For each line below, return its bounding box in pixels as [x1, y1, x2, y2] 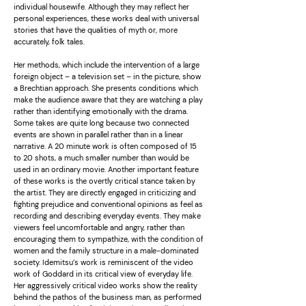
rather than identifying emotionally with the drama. [14, 107, 188, 116]
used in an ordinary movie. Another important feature [14, 165, 199, 174]
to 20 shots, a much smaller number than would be [14, 153, 189, 163]
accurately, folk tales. [14, 37, 85, 46]
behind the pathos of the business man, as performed [14, 292, 201, 302]
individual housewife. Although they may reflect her [14, 2, 189, 12]
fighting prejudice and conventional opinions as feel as [14, 199, 203, 209]
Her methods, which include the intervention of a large [14, 60, 199, 70]
